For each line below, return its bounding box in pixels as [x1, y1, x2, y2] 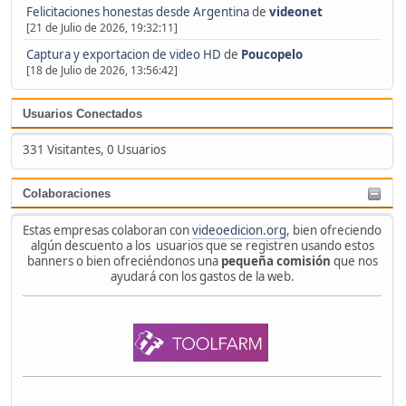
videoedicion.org [192, 222, 286, 239]
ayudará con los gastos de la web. [110, 268, 295, 285]
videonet [268, 3, 323, 20]
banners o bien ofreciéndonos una [26, 253, 221, 270]
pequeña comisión [220, 253, 331, 270]
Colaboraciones [23, 187, 111, 201]
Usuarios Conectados [23, 106, 142, 121]
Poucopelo [240, 45, 303, 63]
